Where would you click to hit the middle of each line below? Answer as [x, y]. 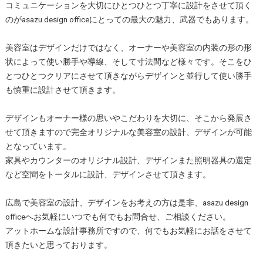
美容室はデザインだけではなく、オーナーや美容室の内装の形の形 [128, 48]
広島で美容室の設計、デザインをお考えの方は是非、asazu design [127, 203]
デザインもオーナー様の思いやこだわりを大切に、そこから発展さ [128, 118]
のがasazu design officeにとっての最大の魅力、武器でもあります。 [129, 20]
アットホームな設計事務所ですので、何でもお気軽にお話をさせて [128, 231]
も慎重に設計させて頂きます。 [63, 90]
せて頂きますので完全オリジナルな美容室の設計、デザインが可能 [128, 132]
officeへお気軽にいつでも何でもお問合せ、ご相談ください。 [118, 217]
